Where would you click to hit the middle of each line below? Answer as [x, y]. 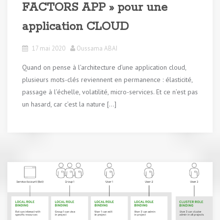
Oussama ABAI [97, 48]
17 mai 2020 [49, 48]
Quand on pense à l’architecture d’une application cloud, [104, 67]
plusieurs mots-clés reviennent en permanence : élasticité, [107, 79]
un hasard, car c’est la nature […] [69, 104]
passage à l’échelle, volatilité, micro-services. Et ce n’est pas [110, 92]
